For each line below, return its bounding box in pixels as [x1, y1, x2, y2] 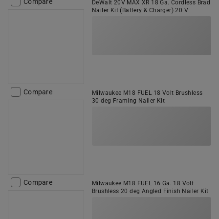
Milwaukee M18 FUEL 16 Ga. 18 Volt [92, 180, 194, 187]
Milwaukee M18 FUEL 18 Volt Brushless [92, 89, 203, 96]
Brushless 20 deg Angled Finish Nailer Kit [92, 188, 209, 195]
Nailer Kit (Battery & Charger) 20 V [92, 7, 188, 14]
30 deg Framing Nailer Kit [92, 97, 165, 104]
